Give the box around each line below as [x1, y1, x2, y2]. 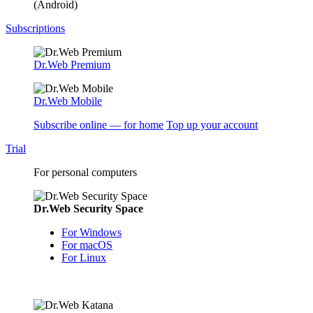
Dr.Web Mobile [34, 95, 102, 107]
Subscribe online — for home [34, 119, 163, 131]
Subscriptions [6, 22, 65, 34]
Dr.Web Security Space [34, 203, 143, 214]
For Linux [61, 252, 106, 263]
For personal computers [34, 166, 137, 178]
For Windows [61, 226, 122, 238]
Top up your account [166, 119, 258, 131]
